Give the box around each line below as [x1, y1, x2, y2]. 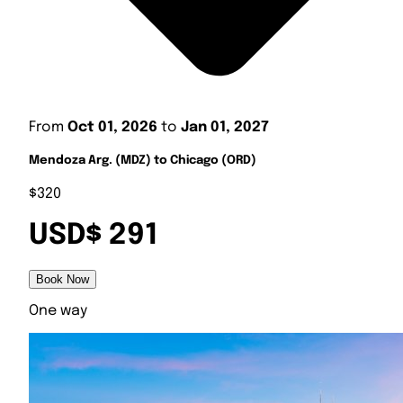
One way [29, 303, 87, 319]
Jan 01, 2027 [181, 119, 269, 135]
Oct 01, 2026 [67, 119, 157, 135]
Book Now [36, 273, 89, 287]
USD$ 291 [29, 220, 158, 251]
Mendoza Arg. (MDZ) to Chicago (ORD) [29, 155, 256, 167]
